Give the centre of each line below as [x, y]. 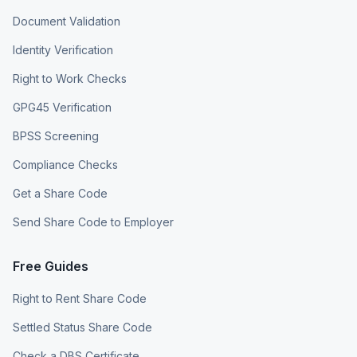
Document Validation [67, 21]
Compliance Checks [65, 165]
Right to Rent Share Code [80, 298]
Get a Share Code [60, 193]
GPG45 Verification [62, 107]
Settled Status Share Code [82, 327]
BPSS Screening [56, 136]
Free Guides [51, 266]
